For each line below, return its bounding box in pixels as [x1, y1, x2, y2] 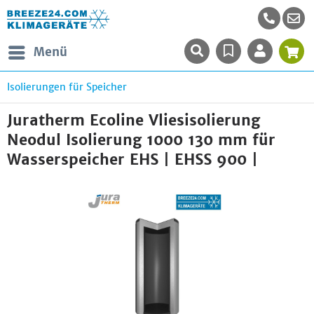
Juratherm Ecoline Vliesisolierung [7, 111, 260, 130]
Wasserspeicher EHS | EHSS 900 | [7, 150, 258, 169]
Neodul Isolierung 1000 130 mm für [7, 130, 275, 149]
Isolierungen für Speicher [7, 81, 127, 93]
